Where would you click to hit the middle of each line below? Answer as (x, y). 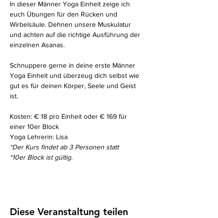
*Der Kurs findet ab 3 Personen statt (64, 147)
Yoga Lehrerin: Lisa (39, 137)
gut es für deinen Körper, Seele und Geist (74, 86)
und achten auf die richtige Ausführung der (76, 35)
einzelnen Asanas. (38, 45)
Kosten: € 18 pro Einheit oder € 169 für (69, 116)
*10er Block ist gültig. (42, 157)
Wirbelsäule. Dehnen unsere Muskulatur (71, 24)
